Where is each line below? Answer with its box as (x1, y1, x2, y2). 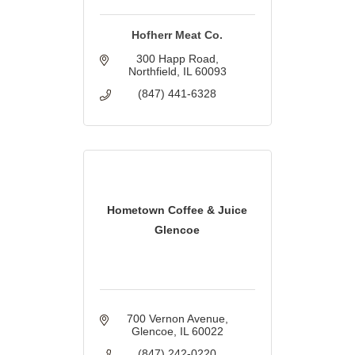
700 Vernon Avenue (126, 312, 225, 326)
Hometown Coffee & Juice (107, 203, 248, 216)
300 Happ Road (136, 52, 216, 66)
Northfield (128, 65, 177, 78)
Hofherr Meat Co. (132, 29, 223, 42)
